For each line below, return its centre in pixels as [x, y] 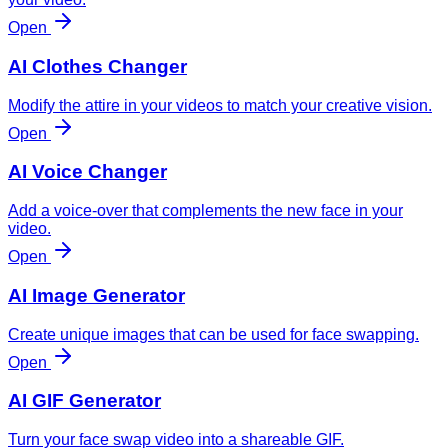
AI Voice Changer [87, 172]
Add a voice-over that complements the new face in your [205, 211]
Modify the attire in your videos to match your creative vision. [220, 105]
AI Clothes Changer [97, 67]
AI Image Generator [96, 295]
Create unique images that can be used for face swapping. [213, 334]
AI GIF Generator [84, 401]
